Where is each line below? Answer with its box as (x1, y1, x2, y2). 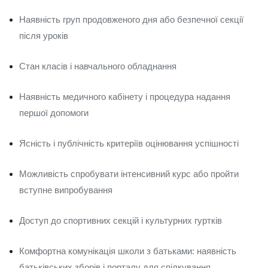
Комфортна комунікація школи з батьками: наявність (19, 246, 236, 256)
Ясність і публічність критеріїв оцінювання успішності (19, 138, 239, 148)
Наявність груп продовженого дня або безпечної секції (19, 14, 243, 25)
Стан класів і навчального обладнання (19, 61, 176, 71)
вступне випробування (19, 185, 112, 195)
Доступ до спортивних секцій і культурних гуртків (19, 215, 222, 226)
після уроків (19, 31, 68, 41)
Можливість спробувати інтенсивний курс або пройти (19, 169, 239, 179)
